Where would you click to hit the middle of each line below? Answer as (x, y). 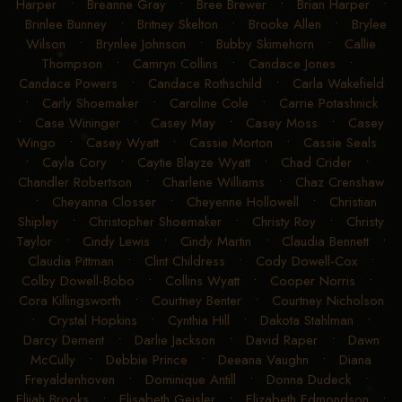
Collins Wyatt (202, 280)
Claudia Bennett (325, 241)
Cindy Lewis (116, 241)
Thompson (71, 63)
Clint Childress (185, 261)
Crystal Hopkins (93, 320)
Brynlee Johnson (141, 44)
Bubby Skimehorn (265, 44)
